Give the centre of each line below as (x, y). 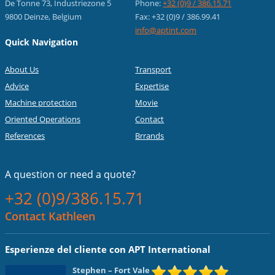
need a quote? (102, 174)
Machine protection (41, 102)
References (25, 135)
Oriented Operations (43, 119)
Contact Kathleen (50, 216)
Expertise (152, 86)
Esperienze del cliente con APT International (108, 250)
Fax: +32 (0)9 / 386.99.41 (178, 16)
